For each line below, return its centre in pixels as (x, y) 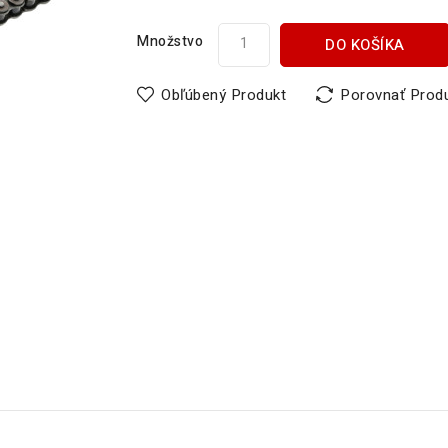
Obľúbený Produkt (224, 95)
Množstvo (170, 42)
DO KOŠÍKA (365, 45)
